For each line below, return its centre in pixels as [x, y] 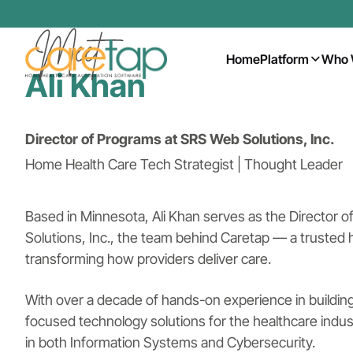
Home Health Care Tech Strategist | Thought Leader [184, 164]
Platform [284, 59]
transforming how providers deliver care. [148, 258]
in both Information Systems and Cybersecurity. [170, 342]
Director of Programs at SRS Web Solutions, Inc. [180, 139]
